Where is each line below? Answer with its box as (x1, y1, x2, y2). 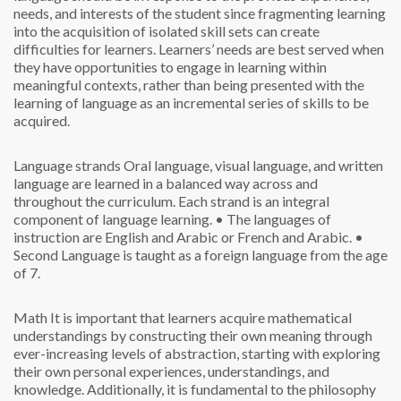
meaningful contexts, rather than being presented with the (13, 76, 364, 93)
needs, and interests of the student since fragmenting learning (13, 4, 386, 21)
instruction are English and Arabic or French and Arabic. (13, 228, 352, 245)
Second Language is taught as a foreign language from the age (13, 246, 388, 263)
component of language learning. (13, 210, 212, 227)
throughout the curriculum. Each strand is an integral (13, 192, 329, 209)
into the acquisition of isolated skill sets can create (13, 22, 320, 39)
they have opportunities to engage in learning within (13, 58, 327, 75)
